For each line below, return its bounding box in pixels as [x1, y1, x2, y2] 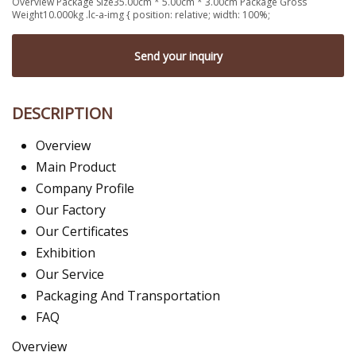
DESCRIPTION [12, 103, 113, 125]
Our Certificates [36, 222, 129, 241]
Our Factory [36, 201, 106, 219]
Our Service [36, 265, 104, 284]
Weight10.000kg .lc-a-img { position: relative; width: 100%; [12, 7, 270, 21]
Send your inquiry [133, 48, 222, 64]
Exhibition [36, 244, 95, 262]
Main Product [36, 158, 116, 176]
